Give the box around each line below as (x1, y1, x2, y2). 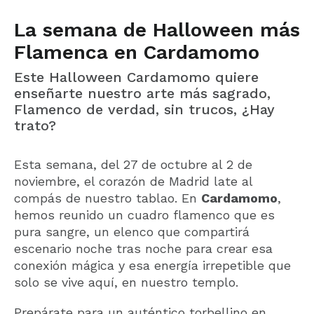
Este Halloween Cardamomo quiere (14, 69, 259, 86)
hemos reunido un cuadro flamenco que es (14, 207, 275, 222)
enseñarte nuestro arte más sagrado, (14, 85, 271, 102)
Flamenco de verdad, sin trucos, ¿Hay (14, 101, 275, 118)
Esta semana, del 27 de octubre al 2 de (14, 157, 252, 172)
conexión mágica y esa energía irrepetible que (14, 258, 291, 273)
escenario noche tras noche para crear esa (14, 241, 273, 256)
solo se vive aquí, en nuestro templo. (14, 275, 238, 289)
